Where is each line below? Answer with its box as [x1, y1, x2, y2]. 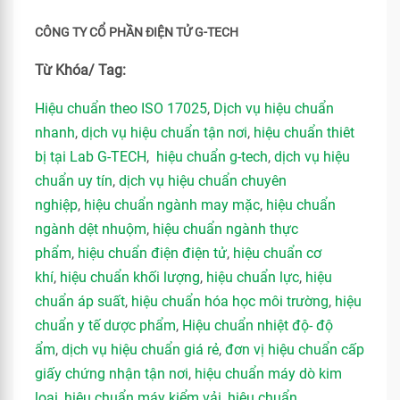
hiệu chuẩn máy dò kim [195, 365, 342, 382]
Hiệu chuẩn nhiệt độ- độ [182, 317, 333, 334]
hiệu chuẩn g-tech [156, 148, 268, 165]
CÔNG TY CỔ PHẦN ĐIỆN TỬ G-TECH [35, 25, 238, 39]
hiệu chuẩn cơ [233, 245, 321, 262]
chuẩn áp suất [35, 293, 125, 310]
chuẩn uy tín [35, 172, 112, 189]
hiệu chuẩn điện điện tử [78, 245, 227, 262]
